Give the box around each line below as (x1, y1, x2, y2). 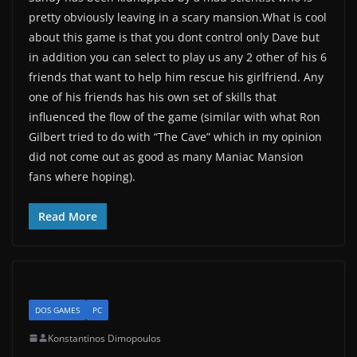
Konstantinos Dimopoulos (48, 331, 161, 345)
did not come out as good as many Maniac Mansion (29, 148, 304, 164)
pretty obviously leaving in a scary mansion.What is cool (29, 9, 327, 25)
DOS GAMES (35, 304, 80, 316)
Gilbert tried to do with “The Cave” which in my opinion (29, 128, 322, 144)
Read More (38, 208, 97, 224)
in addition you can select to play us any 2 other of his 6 (29, 49, 327, 65)
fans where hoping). (29, 168, 135, 184)
